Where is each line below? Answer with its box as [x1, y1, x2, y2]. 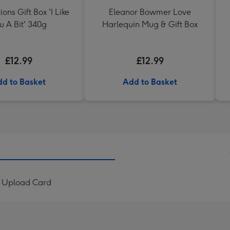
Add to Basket [123, 77, 177, 87]
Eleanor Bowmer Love [109, 7, 191, 17]
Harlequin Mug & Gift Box [102, 20, 198, 29]
